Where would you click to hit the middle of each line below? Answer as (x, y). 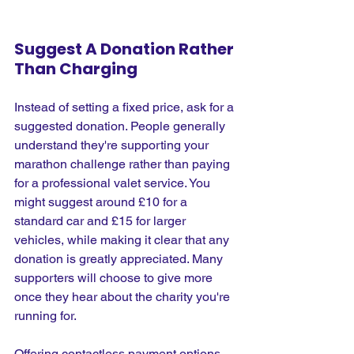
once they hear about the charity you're (124, 296)
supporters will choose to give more (115, 277)
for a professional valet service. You (114, 183)
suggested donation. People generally (121, 126)
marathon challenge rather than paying (124, 164)
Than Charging (76, 68)
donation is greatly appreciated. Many (120, 258)
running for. (45, 315)
